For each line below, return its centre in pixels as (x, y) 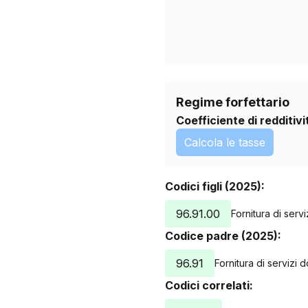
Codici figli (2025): (215, 186)
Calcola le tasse (225, 142)
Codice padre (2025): (223, 236)
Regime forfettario (233, 102)
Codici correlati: (209, 285)
